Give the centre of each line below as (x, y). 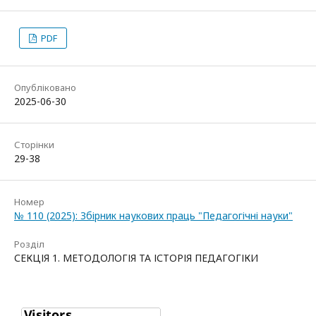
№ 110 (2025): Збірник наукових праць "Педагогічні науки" (153, 215)
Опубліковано (45, 87)
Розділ (29, 244)
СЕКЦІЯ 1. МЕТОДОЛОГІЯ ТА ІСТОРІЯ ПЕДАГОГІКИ (136, 257)
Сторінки (34, 144)
